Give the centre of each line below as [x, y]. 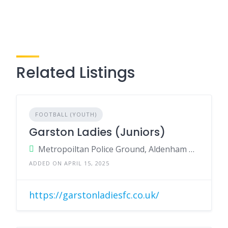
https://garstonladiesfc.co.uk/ [94, 195]
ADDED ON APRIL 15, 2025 [69, 163]
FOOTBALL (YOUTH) [66, 114]
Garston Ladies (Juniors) [97, 132]
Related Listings [76, 73]
